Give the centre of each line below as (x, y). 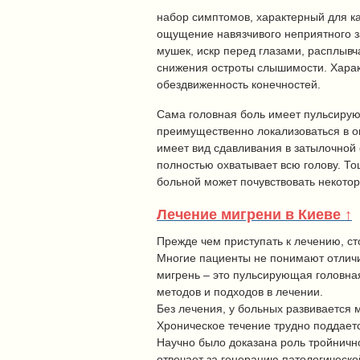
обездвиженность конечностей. (239, 84)
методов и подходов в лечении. (240, 292)
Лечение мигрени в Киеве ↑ (254, 215)
